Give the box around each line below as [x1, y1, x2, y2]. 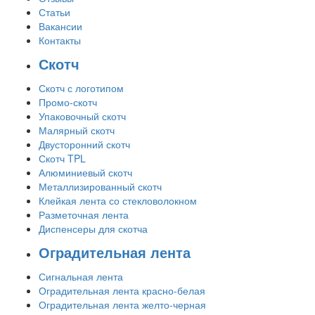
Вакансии [39, 19, 82, 34]
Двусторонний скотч [39, 137, 130, 152]
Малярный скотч [39, 123, 115, 138]
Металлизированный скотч [39, 179, 162, 194]
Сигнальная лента [39, 269, 123, 284]
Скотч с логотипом [39, 81, 124, 96]
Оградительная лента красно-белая [39, 283, 205, 298]
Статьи [39, 5, 70, 20]
